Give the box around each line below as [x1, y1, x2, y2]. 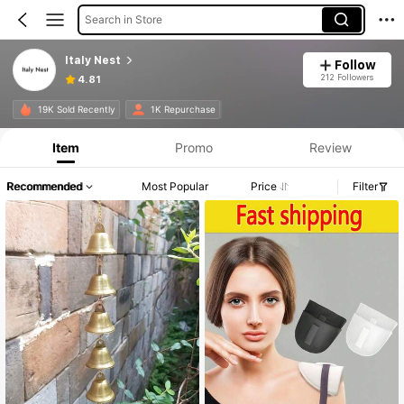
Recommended [6, 179, 82, 194]
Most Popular [142, 179, 209, 194]
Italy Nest [64, 53, 121, 67]
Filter [353, 179, 378, 194]
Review [308, 139, 352, 155]
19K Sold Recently [37, 104, 115, 115]
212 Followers [320, 71, 374, 82]
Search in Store [84, 12, 162, 26]
